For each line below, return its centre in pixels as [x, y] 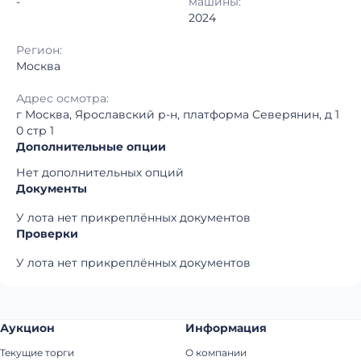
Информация [226, 328]
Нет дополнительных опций [100, 172]
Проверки [47, 234]
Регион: [39, 50]
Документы [52, 189]
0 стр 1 [35, 131]
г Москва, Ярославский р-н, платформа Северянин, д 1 [178, 114]
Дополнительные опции [91, 147]
